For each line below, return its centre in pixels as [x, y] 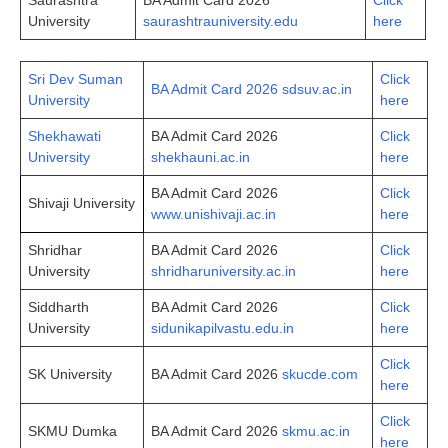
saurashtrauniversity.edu [220, 20]
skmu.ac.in [316, 430]
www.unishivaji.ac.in [213, 213]
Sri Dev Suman [75, 78]
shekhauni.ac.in [200, 156]
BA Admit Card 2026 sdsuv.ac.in [251, 88]
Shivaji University [81, 202]
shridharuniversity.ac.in [223, 270]
